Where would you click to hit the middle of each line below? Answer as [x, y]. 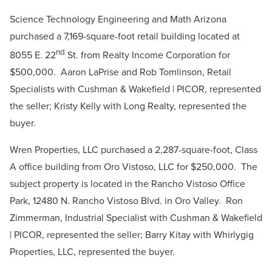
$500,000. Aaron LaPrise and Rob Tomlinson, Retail [121, 72]
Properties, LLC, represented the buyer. [93, 252]
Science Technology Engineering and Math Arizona [118, 19]
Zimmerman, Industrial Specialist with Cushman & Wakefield [136, 218]
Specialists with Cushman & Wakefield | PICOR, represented [135, 89]
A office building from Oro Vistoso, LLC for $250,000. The [134, 167]
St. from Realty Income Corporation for [148, 55]
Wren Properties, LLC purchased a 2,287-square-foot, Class [134, 150]
